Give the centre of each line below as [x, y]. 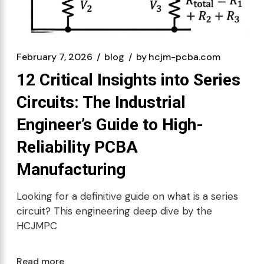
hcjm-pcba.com [184, 57]
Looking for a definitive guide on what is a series [127, 196]
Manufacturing [71, 169]
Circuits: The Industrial [101, 102]
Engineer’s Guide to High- [110, 124]
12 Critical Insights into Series [128, 80]
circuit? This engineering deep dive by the [114, 211]
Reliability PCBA [77, 147]
